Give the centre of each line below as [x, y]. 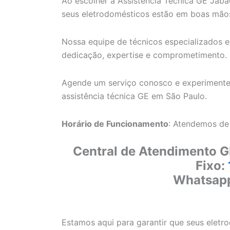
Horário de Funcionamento [115, 124]
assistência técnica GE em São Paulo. [134, 96]
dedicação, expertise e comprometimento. [144, 55]
